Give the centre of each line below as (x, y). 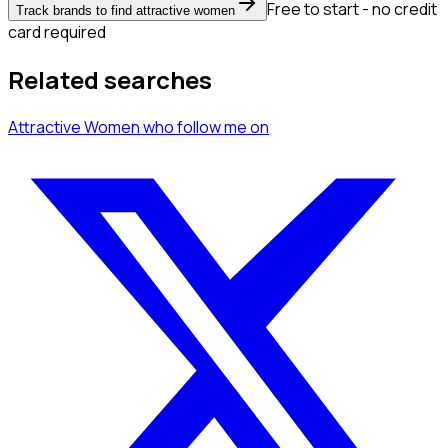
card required (57, 32)
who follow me (195, 126)
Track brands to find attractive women (125, 11)
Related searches (110, 80)
